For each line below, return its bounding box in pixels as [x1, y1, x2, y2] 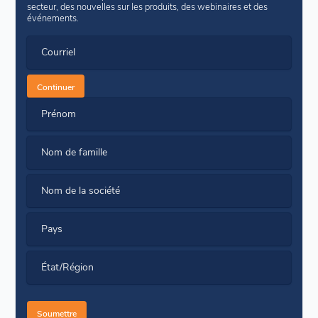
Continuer [37, 80, 75, 92]
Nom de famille [41, 145, 108, 159]
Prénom [41, 106, 77, 121]
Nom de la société [41, 183, 121, 197]
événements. [27, 11, 79, 24]
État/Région [41, 260, 94, 274]
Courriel [41, 44, 76, 58]
